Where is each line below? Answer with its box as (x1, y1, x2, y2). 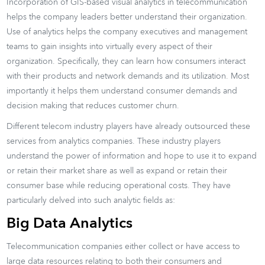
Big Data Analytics (7, 216, 133, 231)
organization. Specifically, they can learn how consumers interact (7, 57, 246, 66)
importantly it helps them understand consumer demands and (7, 86, 238, 95)
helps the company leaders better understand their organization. (7, 12, 248, 21)
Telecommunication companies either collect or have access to (7, 242, 241, 251)
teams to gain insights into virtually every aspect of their (7, 42, 213, 51)
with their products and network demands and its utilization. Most (7, 72, 250, 80)
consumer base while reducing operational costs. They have (7, 181, 231, 190)
